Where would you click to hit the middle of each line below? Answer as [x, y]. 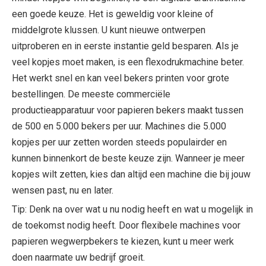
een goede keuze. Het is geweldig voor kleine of [113, 14]
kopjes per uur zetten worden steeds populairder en [119, 142]
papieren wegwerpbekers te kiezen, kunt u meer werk [123, 241]
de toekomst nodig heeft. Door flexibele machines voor [126, 225]
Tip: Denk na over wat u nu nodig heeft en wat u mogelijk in [132, 209]
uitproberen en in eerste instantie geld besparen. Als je [125, 46]
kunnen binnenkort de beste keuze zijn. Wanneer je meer [128, 158]
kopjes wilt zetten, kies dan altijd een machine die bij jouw [131, 174]
